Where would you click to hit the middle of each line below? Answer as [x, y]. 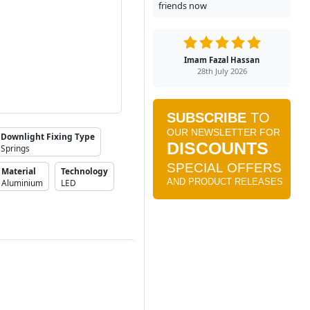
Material [19, 171]
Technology [84, 171]
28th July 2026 [222, 71]
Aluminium [22, 182]
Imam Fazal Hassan [222, 60]
